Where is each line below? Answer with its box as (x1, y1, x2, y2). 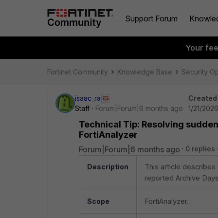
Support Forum (125, 13, 178, 23)
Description (87, 163, 128, 171)
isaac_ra (75, 94, 101, 102)
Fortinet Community (47, 68, 108, 76)
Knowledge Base (117, 68, 172, 76)
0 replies (185, 145, 215, 153)
